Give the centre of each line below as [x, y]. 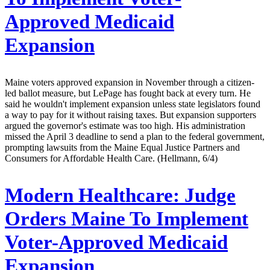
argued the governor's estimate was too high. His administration [125, 125]
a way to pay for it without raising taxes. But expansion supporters [130, 115]
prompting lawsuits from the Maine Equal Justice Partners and [122, 147]
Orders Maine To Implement [127, 218]
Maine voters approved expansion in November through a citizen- [130, 82]
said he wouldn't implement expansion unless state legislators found [133, 104]
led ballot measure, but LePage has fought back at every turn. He [128, 93]
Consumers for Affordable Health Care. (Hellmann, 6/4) [111, 158]
